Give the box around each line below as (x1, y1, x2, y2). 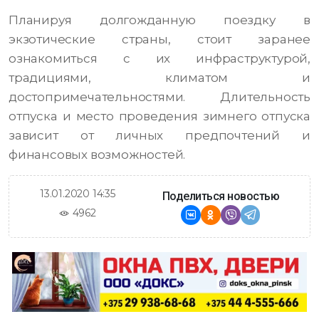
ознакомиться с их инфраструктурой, (9, 51, 310, 66)
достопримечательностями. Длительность (9, 90, 310, 105)
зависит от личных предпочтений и (9, 128, 310, 143)
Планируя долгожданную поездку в (9, 13, 310, 28)
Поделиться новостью (162, 189, 280, 204)
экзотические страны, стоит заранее (9, 32, 310, 47)
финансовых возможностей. (9, 147, 186, 162)
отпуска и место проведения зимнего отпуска (9, 109, 310, 124)
